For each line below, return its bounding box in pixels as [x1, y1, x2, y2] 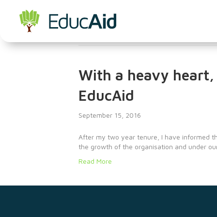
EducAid [78, 87, 134, 104]
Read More [78, 157, 112, 165]
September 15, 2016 [78, 111, 141, 119]
